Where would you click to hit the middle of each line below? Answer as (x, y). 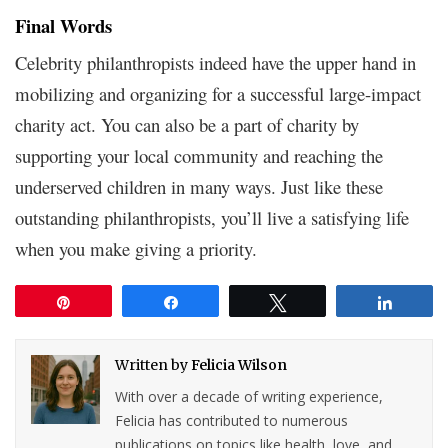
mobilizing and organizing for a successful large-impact (218, 93)
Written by (153, 364)
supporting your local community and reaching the (199, 155)
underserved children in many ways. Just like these (199, 186)
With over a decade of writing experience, (249, 396)
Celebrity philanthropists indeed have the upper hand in (215, 62)
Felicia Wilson (239, 364)
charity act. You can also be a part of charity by (187, 124)
